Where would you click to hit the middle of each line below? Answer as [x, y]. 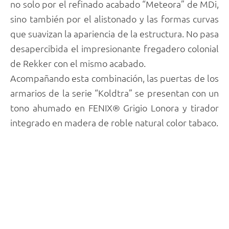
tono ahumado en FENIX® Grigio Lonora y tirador [114, 108]
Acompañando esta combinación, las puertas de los [114, 78]
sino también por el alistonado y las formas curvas [114, 19]
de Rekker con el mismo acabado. [78, 63]
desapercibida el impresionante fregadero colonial [114, 49]
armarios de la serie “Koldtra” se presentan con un [114, 93]
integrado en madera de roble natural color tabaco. [114, 123]
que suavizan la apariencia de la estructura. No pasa [114, 34]
